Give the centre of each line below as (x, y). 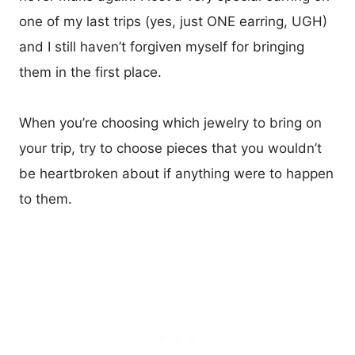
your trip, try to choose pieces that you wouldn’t (170, 148)
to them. (46, 198)
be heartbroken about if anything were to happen (176, 173)
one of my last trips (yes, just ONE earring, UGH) (173, 21)
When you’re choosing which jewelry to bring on (170, 122)
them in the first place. (90, 72)
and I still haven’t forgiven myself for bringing (162, 46)
